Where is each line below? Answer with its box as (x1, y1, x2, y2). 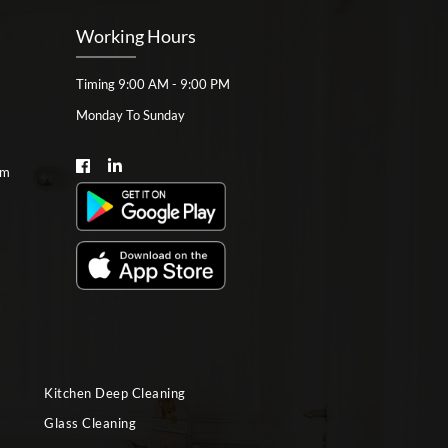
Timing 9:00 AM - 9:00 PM (76, 76, 230, 92)
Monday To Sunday (76, 107, 185, 123)
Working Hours (76, 25, 196, 47)
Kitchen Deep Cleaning (44, 384, 186, 401)
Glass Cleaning (44, 414, 137, 431)
